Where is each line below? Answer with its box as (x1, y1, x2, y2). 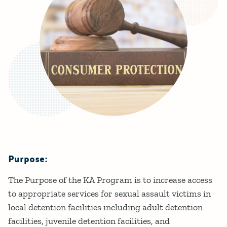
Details (8, 160, 74, 186)
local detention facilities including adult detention (8, 201, 203, 213)
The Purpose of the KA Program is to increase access (8, 174, 212, 185)
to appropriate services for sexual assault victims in (8, 187, 211, 199)
